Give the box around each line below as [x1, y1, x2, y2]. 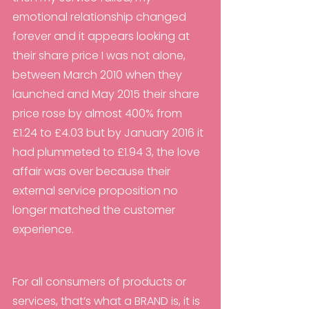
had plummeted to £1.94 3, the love [12, 144, 203, 161]
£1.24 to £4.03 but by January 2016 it [12, 125, 206, 141]
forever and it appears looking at [12, 28, 192, 45]
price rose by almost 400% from [12, 106, 185, 122]
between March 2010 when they [12, 67, 185, 83]
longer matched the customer [12, 202, 178, 219]
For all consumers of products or [12, 274, 189, 290]
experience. [12, 221, 74, 238]
